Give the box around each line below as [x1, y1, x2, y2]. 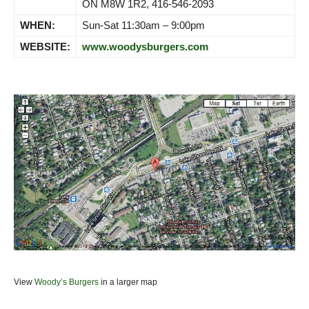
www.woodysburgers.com [82, 40, 208, 52]
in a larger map [99, 277, 157, 288]
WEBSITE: [20, 40, 70, 52]
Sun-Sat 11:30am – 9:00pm [82, 19, 205, 31]
